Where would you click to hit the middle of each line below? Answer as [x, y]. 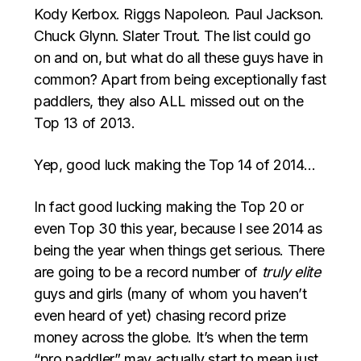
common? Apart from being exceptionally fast [180, 79]
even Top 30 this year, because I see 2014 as [178, 228]
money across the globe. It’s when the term [172, 337]
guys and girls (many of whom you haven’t [170, 293]
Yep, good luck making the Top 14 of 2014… [175, 164]
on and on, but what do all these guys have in [178, 57]
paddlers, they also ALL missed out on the [169, 101]
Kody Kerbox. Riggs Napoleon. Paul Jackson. [179, 14]
